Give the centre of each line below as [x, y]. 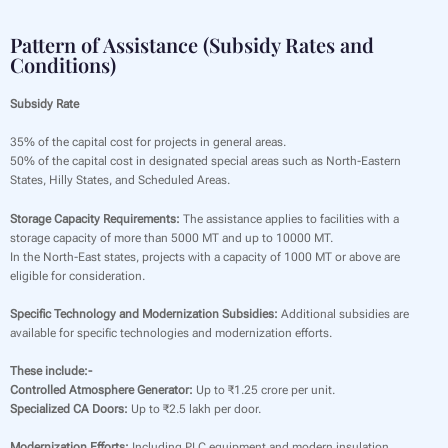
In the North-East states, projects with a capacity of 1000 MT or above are [205, 256]
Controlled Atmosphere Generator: [101, 389]
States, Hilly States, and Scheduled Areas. [120, 180]
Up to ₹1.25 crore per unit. [264, 389]
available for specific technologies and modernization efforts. [171, 332]
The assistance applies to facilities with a [289, 218]
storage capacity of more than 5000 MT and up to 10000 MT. [171, 237]
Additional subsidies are [343, 313]
